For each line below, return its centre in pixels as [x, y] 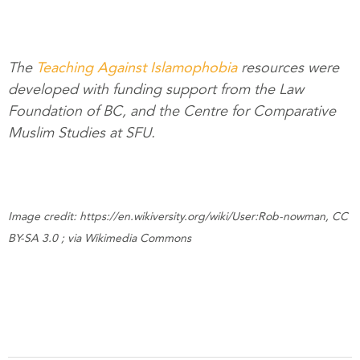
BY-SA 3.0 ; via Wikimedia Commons [100, 239]
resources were [290, 68]
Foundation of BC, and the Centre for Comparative [172, 112]
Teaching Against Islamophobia [137, 68]
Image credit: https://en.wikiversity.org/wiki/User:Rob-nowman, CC [178, 217]
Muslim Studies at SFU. [82, 133]
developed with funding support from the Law [156, 90]
